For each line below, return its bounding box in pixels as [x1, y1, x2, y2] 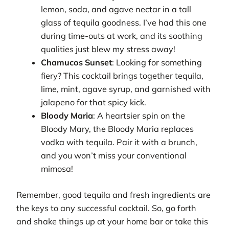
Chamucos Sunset [41, 57, 112, 68]
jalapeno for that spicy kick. [41, 97, 147, 108]
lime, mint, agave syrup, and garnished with [41, 84, 211, 95]
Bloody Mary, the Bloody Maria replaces [41, 124, 194, 134]
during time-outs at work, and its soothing [41, 31, 203, 41]
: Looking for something [112, 57, 202, 68]
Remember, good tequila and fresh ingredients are [16, 189, 211, 200]
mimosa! [41, 164, 74, 174]
